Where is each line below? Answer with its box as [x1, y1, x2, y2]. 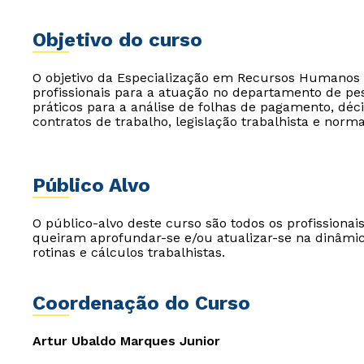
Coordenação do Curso [32, 292, 250, 314]
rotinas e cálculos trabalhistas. [32, 245, 225, 260]
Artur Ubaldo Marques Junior [32, 333, 220, 349]
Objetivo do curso [32, 28, 202, 51]
